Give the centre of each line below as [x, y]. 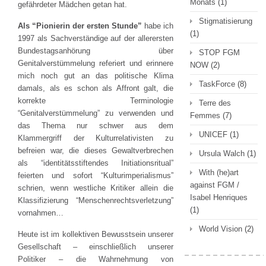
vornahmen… [41, 213]
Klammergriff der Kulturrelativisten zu [96, 138]
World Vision [221, 229]
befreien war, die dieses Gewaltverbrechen [96, 151]
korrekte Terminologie [96, 101]
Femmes [205, 115]
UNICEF [213, 134]
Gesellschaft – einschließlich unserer [96, 247]
